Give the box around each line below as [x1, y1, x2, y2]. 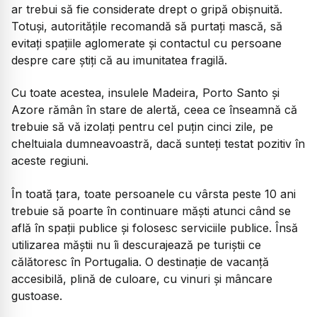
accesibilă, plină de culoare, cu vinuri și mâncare [11, 271, 272, 286]
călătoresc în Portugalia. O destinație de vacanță [11, 254, 269, 269]
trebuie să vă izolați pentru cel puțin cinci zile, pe [11, 120, 273, 134]
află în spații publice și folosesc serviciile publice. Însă [11, 220, 298, 235]
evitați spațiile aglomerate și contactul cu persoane [11, 35, 282, 50]
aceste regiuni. [11, 154, 88, 168]
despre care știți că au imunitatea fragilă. [11, 52, 227, 67]
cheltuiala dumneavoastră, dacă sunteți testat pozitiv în [11, 137, 305, 151]
